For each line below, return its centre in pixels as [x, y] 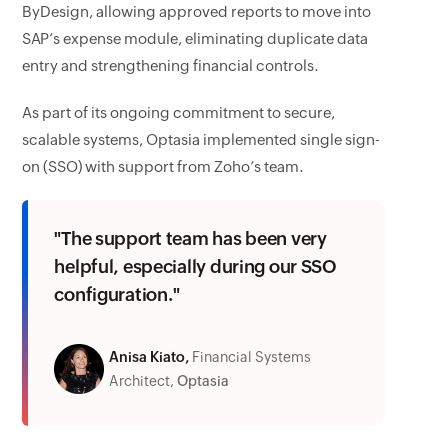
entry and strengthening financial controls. [171, 65]
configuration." [117, 294]
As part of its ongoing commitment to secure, [179, 112]
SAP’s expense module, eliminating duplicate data [195, 38]
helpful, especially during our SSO [195, 266]
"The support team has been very [190, 238]
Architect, [142, 381]
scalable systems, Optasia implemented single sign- [201, 139]
